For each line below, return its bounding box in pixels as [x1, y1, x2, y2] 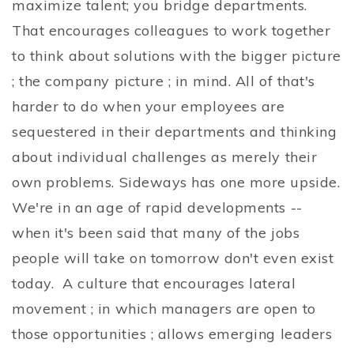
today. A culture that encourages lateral [12, 274, 296, 293]
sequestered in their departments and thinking [12, 122, 337, 141]
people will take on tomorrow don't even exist [12, 249, 334, 268]
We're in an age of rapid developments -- [12, 198, 303, 217]
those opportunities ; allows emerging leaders [12, 325, 333, 344]
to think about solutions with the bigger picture [12, 47, 341, 66]
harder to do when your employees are [12, 97, 285, 116]
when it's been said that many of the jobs [12, 224, 300, 243]
